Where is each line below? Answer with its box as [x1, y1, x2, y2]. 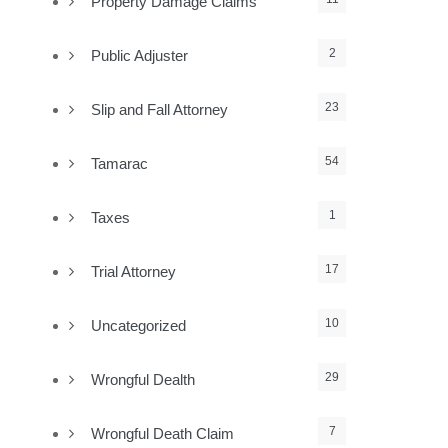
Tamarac [91, 155, 149, 172]
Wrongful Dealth [91, 371, 196, 388]
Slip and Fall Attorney [91, 101, 229, 118]
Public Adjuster [91, 47, 189, 64]
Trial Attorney [91, 263, 177, 280]
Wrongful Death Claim [91, 425, 235, 442]
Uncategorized [91, 317, 187, 334]
